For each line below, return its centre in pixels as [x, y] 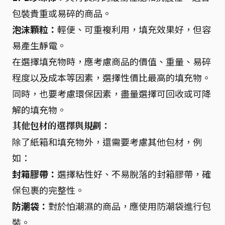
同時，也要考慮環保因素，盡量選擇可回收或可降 [111, 93]
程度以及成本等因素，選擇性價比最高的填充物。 [111, 77]
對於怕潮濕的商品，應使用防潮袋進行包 [130, 206]
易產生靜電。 [39, 45]
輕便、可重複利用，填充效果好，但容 [134, 29]
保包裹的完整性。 [48, 190]
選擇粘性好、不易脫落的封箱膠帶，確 [134, 174]
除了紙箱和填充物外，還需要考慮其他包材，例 [107, 142]
